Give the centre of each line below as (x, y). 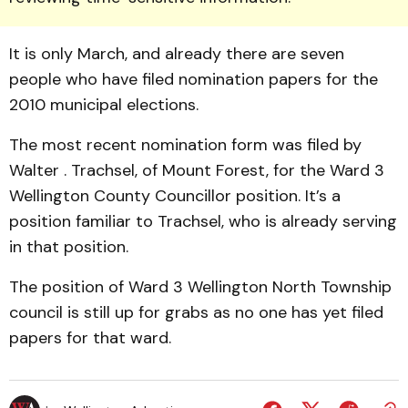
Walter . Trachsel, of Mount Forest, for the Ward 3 (197, 170)
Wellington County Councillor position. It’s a (175, 196)
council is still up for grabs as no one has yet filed (196, 312)
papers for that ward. (90, 338)
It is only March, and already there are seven (177, 54)
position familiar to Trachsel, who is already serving (203, 221)
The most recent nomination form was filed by (185, 145)
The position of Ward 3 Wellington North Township (200, 287)
